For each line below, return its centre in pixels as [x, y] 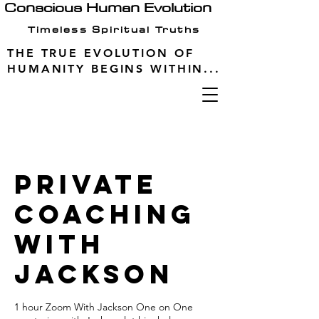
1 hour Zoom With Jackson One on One [104, 307]
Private [86, 184]
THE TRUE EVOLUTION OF [101, 53]
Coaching [105, 214]
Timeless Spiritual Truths [114, 29]
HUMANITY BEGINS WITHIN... [114, 69]
